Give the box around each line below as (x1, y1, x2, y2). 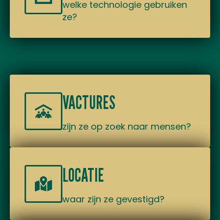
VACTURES (62, 91, 115, 113)
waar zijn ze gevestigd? (62, 193, 165, 205)
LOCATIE (62, 164, 104, 186)
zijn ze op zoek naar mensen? (62, 120, 191, 133)
